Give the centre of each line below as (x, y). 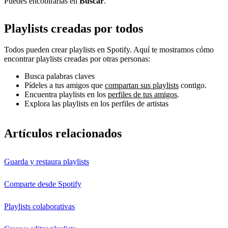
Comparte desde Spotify (43, 184)
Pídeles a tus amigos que (65, 85)
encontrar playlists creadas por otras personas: (77, 59)
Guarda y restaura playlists (47, 162)
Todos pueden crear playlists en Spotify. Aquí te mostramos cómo (109, 50)
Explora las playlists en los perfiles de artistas (96, 104)
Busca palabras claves (60, 76)
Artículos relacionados (63, 134)
